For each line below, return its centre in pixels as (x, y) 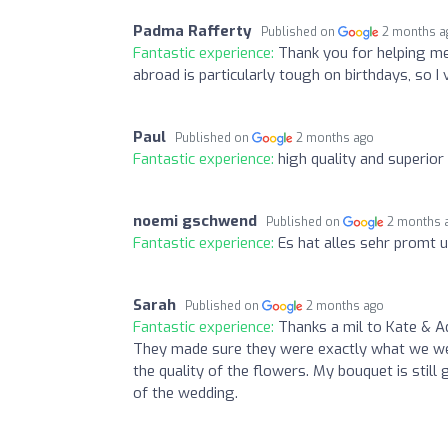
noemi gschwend (195, 221)
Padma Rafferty (192, 31)
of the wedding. (185, 393)
